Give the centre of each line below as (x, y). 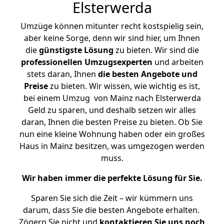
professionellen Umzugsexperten (86, 62)
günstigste (60, 50)
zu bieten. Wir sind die (156, 50)
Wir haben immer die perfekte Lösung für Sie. (112, 178)
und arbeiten (178, 62)
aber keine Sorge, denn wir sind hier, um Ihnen (112, 38)
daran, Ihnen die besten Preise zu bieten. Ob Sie (112, 122)
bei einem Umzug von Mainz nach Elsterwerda (112, 98)
